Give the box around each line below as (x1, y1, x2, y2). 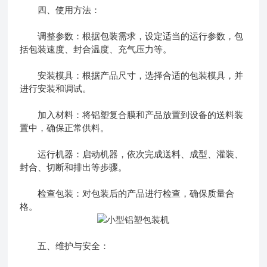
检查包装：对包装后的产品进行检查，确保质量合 (20, 188, 235, 198)
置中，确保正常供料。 (20, 122, 110, 133)
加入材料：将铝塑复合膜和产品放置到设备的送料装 (20, 109, 244, 120)
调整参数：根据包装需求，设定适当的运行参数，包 (20, 30, 244, 41)
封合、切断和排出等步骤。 (20, 162, 128, 172)
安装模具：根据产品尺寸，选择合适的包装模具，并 (20, 70, 244, 80)
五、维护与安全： (20, 240, 110, 251)
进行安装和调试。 (20, 83, 92, 94)
